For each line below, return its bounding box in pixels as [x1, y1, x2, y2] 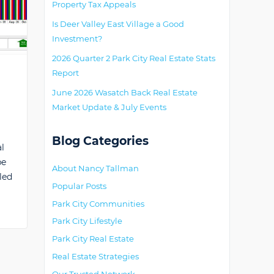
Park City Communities [52, 198, 144, 209]
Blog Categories [52, 134, 149, 148]
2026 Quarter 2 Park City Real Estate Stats [52, 53, 215, 63]
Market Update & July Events [52, 102, 166, 112]
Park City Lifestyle [52, 216, 122, 226]
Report [52, 68, 79, 78]
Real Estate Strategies [52, 251, 139, 261]
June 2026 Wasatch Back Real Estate [52, 87, 198, 97]
